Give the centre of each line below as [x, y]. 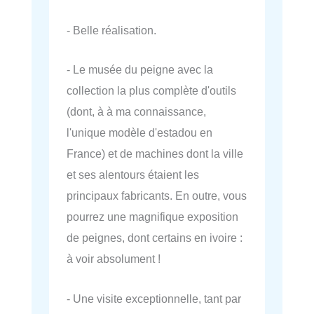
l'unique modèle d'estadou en [139, 133]
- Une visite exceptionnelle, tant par [154, 298]
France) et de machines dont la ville [155, 154]
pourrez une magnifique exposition [152, 217]
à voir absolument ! [114, 259]
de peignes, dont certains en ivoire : [155, 238]
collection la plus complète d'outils [151, 91]
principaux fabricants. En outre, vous [157, 196]
